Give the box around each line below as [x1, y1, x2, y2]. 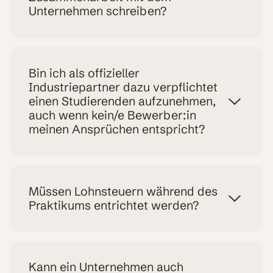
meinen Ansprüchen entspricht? [29, 121, 205, 136]
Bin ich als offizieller [29, 65, 140, 80]
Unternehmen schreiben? [29, 4, 167, 19]
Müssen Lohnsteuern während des [29, 183, 218, 199]
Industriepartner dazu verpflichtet [29, 79, 218, 94]
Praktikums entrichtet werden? [29, 197, 199, 213]
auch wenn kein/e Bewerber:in [29, 107, 197, 122]
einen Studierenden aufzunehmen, [29, 93, 216, 108]
